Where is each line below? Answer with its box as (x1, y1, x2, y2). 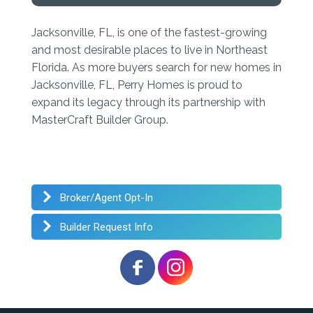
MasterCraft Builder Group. (31, 112, 171, 126)
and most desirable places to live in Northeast (31, 43, 268, 57)
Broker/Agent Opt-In (57, 191, 153, 204)
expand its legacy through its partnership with (31, 95, 265, 109)
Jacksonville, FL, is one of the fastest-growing (31, 25, 267, 39)
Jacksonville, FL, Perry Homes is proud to (31, 78, 242, 92)
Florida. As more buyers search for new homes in (31, 60, 282, 74)
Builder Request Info (57, 220, 153, 233)
